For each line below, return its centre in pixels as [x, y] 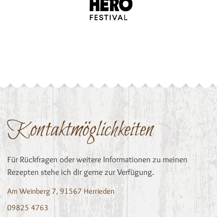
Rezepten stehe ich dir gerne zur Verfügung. [81, 172]
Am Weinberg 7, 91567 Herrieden [61, 191]
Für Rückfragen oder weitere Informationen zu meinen [97, 159]
